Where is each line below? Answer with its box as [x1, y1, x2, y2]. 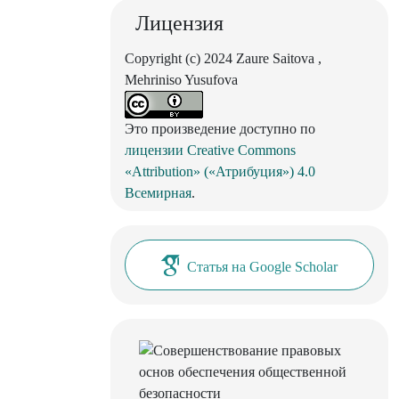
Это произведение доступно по [125, 121, 315, 137]
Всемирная [125, 185, 191, 201]
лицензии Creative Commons [125, 142, 296, 159]
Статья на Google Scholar [187, 259, 338, 274]
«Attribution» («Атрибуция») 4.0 [125, 164, 315, 180]
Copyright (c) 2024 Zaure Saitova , [125, 51, 322, 67]
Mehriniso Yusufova [125, 72, 238, 88]
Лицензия [135, 12, 224, 36]
